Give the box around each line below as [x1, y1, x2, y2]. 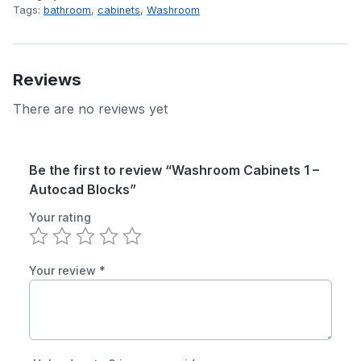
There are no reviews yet [13, 100, 168, 117]
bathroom [44, 3, 91, 16]
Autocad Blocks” [29, 180, 136, 197]
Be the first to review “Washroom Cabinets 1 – [29, 161, 319, 178]
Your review [29, 263, 99, 277]
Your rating [29, 210, 91, 224]
